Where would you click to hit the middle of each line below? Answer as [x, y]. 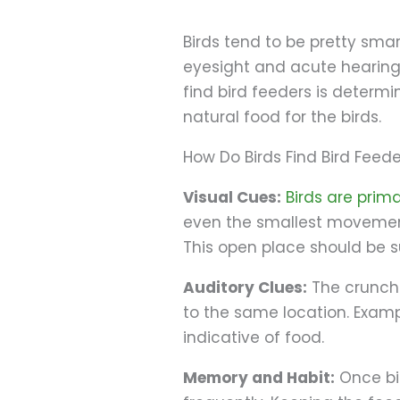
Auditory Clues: [246, 287]
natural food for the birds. [283, 117]
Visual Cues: [233, 197]
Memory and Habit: [259, 377]
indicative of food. [254, 337]
